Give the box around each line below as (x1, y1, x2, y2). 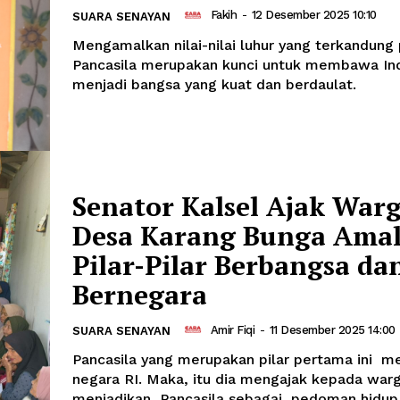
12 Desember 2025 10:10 (251, 8, 377, 22)
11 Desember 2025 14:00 (269, 322, 396, 337)
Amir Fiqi (210, 322, 254, 337)
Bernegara (72, 277, 207, 313)
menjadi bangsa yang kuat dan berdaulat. (72, 75, 356, 93)
